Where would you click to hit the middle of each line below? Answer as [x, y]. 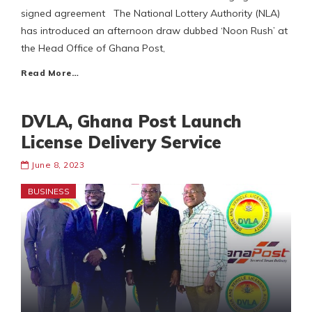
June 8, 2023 [58, 165]
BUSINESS [49, 192]
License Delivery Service [121, 142]
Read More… [50, 73]
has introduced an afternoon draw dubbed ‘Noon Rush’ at [154, 31]
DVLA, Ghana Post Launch [131, 122]
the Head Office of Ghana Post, [93, 48]
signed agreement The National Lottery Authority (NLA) [150, 14]
